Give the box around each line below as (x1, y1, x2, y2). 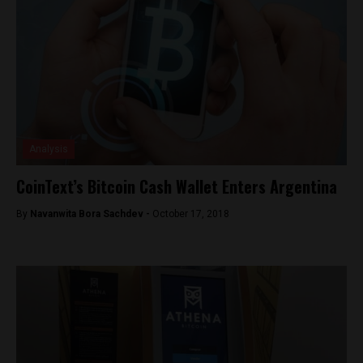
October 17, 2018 (152, 208, 229, 220)
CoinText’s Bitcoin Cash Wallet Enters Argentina (16, 174, 337, 199)
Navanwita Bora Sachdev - (30, 208, 152, 220)
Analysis (29, 143, 68, 155)
